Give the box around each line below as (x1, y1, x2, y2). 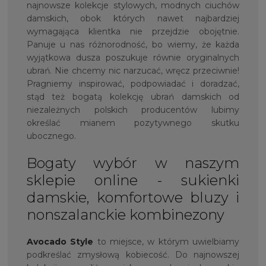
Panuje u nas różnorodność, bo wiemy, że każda (26, 39, 240, 50)
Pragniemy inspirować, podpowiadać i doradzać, (26, 78, 240, 90)
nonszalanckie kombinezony (26, 206, 224, 224)
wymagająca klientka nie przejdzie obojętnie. (26, 26, 240, 37)
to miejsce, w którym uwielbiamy (97, 236, 240, 248)
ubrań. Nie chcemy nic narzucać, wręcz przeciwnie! (26, 65, 240, 77)
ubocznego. (26, 131, 76, 142)
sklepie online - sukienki (26, 172, 240, 189)
